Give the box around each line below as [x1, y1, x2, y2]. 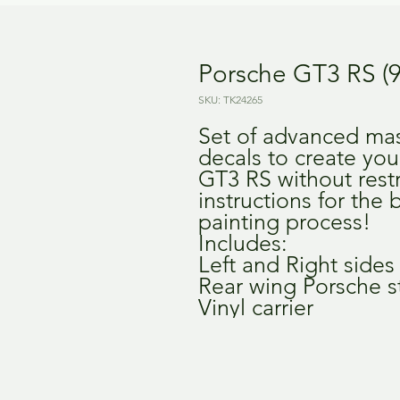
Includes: [198, 229, 287, 256]
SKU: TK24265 [198, 92, 262, 106]
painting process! [198, 207, 371, 235]
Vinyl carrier [198, 293, 313, 321]
